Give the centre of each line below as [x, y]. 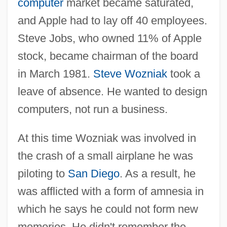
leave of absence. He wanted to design [112, 91]
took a [183, 73]
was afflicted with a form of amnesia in [110, 191]
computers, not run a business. [92, 109]
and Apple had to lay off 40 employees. [112, 20]
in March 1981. [55, 73]
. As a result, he [157, 173]
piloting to [43, 173]
